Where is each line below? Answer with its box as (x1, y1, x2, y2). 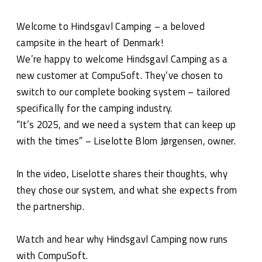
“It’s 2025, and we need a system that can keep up (16, 116, 236, 132)
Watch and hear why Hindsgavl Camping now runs (16, 231, 228, 247)
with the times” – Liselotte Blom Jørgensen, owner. (16, 133, 236, 149)
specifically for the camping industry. (16, 100, 173, 116)
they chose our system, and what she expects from (16, 182, 237, 198)
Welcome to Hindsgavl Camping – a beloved (16, 18, 205, 34)
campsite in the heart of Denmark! (16, 35, 163, 50)
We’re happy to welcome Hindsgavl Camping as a (16, 51, 228, 67)
